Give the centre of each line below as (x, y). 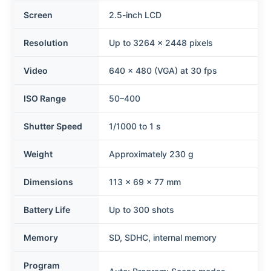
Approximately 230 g (151, 154)
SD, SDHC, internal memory (162, 237)
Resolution (46, 42)
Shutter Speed (53, 126)
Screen (38, 15)
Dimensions (48, 181)
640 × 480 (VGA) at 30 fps (163, 70)
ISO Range (44, 98)
